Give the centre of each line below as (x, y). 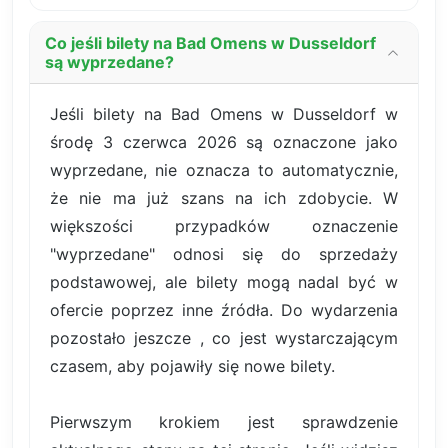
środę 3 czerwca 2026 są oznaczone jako (224, 142)
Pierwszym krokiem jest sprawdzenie (224, 422)
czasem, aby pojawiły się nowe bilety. (192, 366)
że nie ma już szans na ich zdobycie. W (224, 198)
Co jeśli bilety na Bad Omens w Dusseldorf (210, 43)
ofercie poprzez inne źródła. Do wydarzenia (224, 310)
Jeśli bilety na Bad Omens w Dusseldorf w (224, 114)
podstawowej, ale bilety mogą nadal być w (224, 282)
